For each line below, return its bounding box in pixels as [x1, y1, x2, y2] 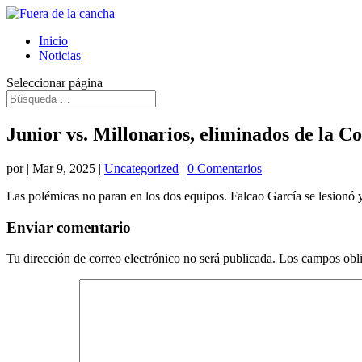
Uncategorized [104, 161, 179, 175]
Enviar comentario [6, 218, 131, 236]
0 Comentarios [187, 161, 262, 175]
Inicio [39, 34, 68, 48]
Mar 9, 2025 [32, 161, 95, 175]
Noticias [39, 48, 81, 62]
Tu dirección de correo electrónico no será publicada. [6, 251, 276, 266]
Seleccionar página [6, 76, 103, 90]
